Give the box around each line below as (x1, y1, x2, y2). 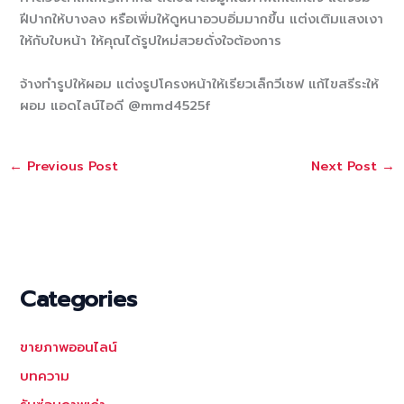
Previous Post (22, 156, 118, 177)
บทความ (20, 365, 70, 386)
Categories (20, 282, 138, 316)
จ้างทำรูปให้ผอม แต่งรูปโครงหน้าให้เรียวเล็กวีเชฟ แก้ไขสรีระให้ (20, 73, 380, 94)
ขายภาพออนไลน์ (20, 336, 118, 357)
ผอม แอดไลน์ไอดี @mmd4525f (20, 95, 211, 115)
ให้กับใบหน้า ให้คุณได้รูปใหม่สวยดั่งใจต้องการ (20, 31, 282, 51)
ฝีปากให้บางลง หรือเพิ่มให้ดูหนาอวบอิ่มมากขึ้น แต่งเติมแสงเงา (20, 9, 384, 30)
